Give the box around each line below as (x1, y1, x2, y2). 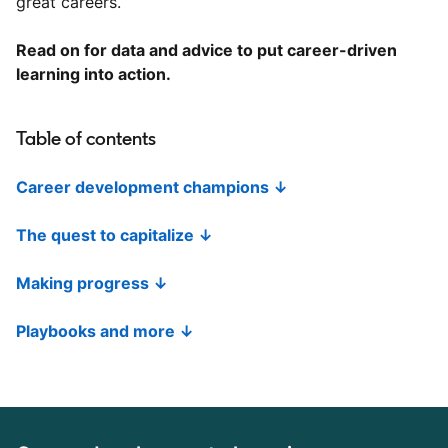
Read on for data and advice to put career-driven (16, 40, 397, 61)
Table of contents (16, 126, 156, 151)
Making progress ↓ (16, 273, 168, 294)
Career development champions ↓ (16, 177, 288, 198)
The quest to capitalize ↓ (16, 225, 213, 246)
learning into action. (16, 64, 171, 85)
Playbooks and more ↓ (16, 321, 194, 342)
